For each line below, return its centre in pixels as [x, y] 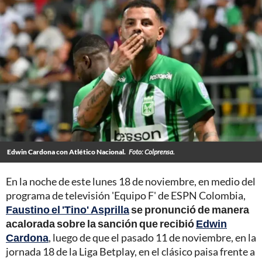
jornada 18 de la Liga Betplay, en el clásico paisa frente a [130, 252]
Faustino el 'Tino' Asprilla [68, 210]
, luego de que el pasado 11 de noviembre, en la [152, 238]
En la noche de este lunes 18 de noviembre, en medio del [131, 182]
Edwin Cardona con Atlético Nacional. [66, 152]
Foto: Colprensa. [152, 152]
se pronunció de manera [190, 210]
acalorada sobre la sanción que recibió [100, 224]
